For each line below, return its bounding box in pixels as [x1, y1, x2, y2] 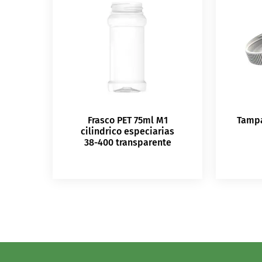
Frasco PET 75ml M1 [87, 114, 168, 126]
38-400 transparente [84, 136, 171, 148]
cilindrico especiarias [81, 125, 175, 137]
